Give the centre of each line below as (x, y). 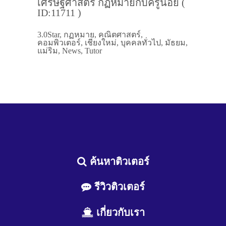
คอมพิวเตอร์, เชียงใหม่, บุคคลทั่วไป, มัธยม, (112, 43)
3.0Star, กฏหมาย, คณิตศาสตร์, (90, 35)
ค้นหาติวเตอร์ (118, 161)
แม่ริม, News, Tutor (70, 51)
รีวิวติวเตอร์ (118, 187)
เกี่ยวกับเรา (119, 213)
